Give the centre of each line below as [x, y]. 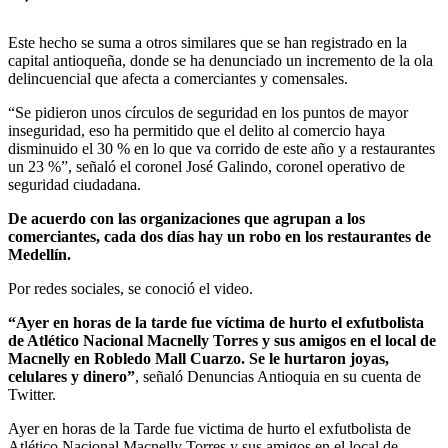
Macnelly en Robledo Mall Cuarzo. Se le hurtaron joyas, [198, 358]
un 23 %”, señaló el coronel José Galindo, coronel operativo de [206, 166]
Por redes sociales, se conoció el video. [130, 288]
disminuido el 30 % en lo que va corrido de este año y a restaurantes [221, 148]
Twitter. [32, 394]
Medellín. [39, 254]
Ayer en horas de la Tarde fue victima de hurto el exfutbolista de [209, 428]
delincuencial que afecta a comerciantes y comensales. [178, 78]
